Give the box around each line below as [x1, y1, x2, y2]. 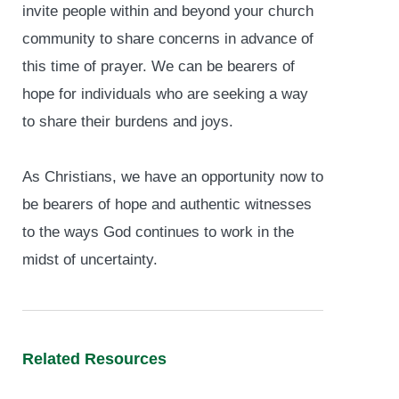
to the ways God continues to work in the [22, 223, 294, 240]
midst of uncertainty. [22, 250, 158, 268]
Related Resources [22, 349, 167, 368]
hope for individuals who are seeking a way [22, 85, 308, 102]
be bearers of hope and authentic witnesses [22, 195, 312, 213]
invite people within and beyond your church [22, 2, 313, 20]
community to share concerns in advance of [22, 29, 313, 47]
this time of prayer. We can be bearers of [22, 57, 295, 75]
